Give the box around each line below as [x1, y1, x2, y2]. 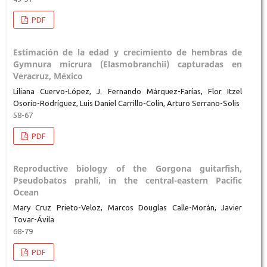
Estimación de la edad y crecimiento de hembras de [13, 46, 243, 58]
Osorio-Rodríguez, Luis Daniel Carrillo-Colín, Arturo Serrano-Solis [13, 98, 240, 107]
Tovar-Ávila [13, 215, 54, 223]
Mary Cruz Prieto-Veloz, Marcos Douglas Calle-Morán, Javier [13, 203, 243, 212]
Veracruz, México [13, 70, 83, 82]
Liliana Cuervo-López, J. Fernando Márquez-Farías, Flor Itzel [13, 86, 243, 95]
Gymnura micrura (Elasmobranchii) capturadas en [13, 58, 243, 70]
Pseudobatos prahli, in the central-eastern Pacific [13, 174, 243, 186]
